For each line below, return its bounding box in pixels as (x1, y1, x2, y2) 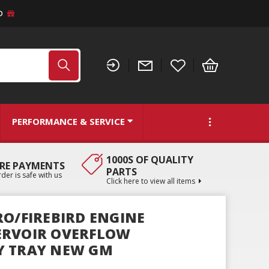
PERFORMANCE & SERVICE (11, 115, 125, 128)
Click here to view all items (106, 175, 195, 186)
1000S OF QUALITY (106, 153, 193, 166)
